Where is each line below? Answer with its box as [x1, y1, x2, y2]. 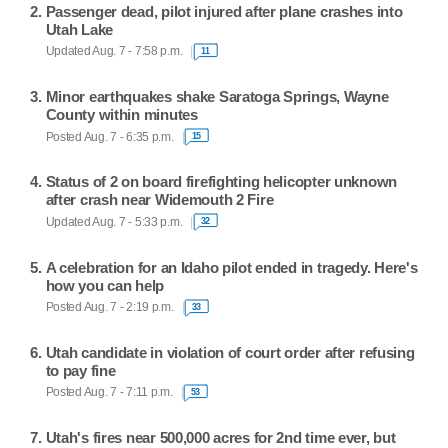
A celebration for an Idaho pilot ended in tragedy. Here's [45, 258, 418, 276]
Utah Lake [45, 20, 114, 38]
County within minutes [45, 106, 198, 124]
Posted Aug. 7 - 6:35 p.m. [45, 130, 174, 143]
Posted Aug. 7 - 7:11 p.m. [45, 386, 173, 399]
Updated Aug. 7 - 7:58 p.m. [45, 45, 183, 58]
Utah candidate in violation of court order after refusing [45, 343, 415, 361]
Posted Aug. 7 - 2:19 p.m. [45, 301, 174, 314]
